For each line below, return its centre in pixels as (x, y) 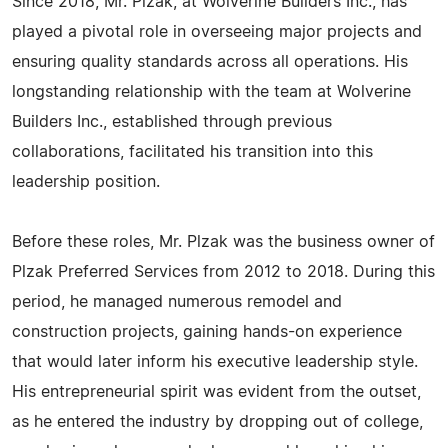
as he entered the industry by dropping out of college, (217, 422)
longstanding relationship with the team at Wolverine (211, 92)
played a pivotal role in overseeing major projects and (217, 32)
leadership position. (86, 182)
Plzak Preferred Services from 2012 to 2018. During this (223, 272)
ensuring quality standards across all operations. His (210, 62)
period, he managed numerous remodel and (177, 302)
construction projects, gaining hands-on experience (207, 332)
